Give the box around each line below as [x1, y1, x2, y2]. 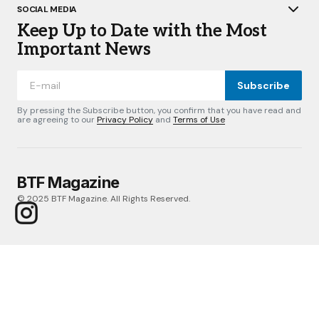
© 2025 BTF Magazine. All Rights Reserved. [17, 193, 190, 204]
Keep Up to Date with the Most [17, 21, 267, 41]
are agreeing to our [17, 114, 97, 125]
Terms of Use [173, 114, 225, 125]
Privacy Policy [97, 114, 153, 125]
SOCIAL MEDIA [17, 4, 78, 15]
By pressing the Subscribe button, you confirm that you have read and [17, 105, 301, 116]
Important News [17, 39, 151, 60]
